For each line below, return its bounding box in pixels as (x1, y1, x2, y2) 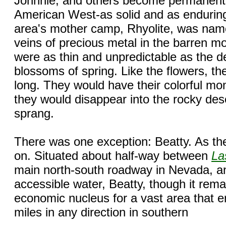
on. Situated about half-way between (14, 148, 211, 162)
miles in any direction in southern (14, 205, 188, 219)
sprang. (14, 106, 54, 120)
